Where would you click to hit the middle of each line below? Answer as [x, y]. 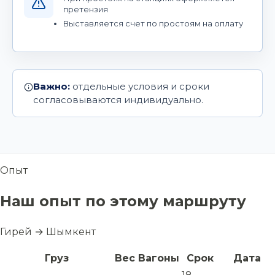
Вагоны [159, 258]
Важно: [52, 87]
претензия [86, 10]
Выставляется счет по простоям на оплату [153, 24]
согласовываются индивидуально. [118, 100]
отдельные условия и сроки [140, 87]
